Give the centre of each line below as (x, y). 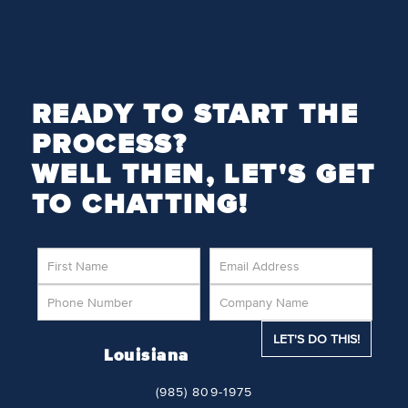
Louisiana (146, 356)
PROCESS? (110, 145)
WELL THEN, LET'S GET (204, 175)
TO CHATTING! (140, 205)
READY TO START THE (196, 115)
